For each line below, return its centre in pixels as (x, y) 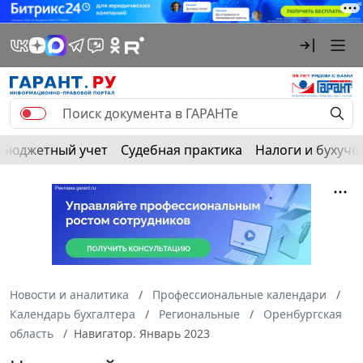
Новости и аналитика (69, 294)
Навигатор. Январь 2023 (142, 333)
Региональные (199, 314)
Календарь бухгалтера (73, 314)
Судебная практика (181, 149)
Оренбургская (303, 314)
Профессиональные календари (239, 294)
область (32, 333)
